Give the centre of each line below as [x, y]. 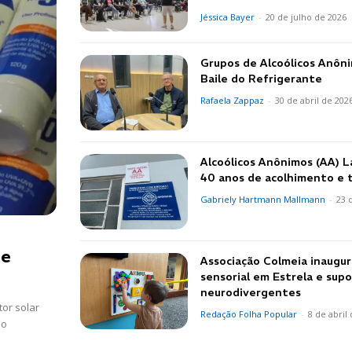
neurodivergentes [251, 293]
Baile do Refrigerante [262, 79]
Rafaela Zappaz [233, 101]
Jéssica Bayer [228, 16]
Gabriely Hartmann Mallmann [263, 200]
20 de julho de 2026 [306, 16]
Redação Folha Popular [249, 314]
